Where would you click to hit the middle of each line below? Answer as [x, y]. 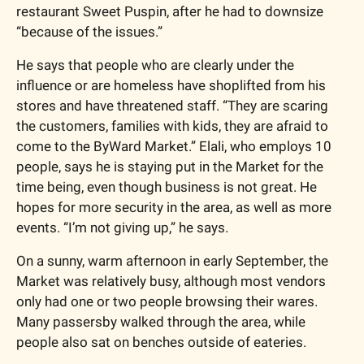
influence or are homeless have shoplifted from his [171, 85]
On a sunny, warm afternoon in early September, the [172, 260]
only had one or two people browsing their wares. [167, 301]
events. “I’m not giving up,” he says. [124, 227]
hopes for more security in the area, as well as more [174, 207]
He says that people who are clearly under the [155, 65]
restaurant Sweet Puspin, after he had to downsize [170, 11]
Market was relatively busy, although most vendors [171, 281]
